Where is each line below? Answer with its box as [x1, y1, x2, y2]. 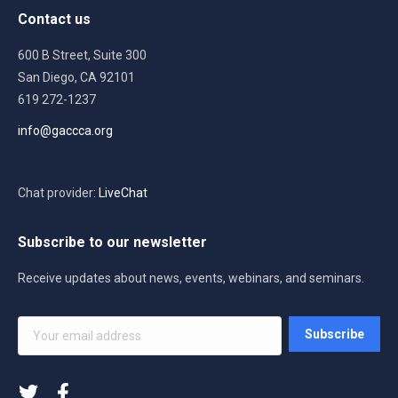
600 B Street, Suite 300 [18, 47, 147, 62]
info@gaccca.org [18, 123, 113, 138]
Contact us [18, 10, 91, 28]
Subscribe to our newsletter [18, 233, 207, 251]
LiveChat [99, 185, 147, 200]
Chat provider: [18, 185, 99, 200]
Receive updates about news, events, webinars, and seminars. [18, 270, 364, 285]
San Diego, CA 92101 [18, 69, 135, 84]
